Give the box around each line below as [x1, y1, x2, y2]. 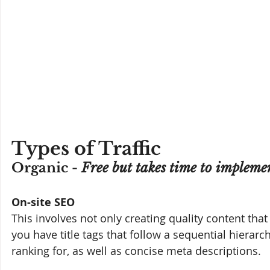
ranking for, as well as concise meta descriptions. [11, 243, 261, 259]
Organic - [11, 160, 81, 177]
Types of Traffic [11, 137, 161, 160]
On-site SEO [11, 195, 75, 210]
